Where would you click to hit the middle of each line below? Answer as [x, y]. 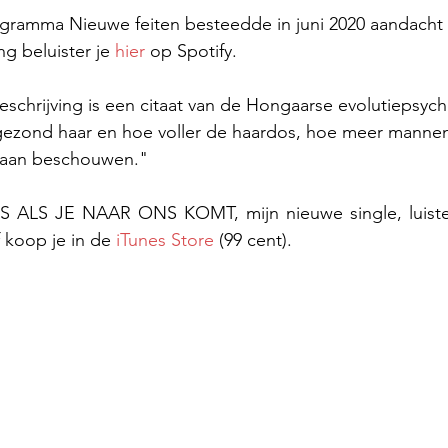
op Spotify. [191, 51]
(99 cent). [253, 240]
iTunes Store [165, 240]
